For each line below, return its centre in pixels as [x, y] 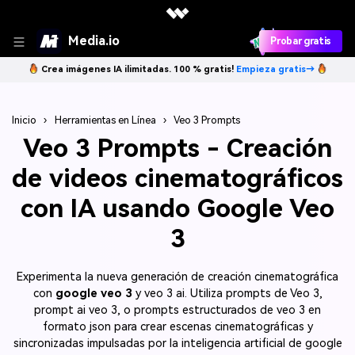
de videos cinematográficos [177, 178]
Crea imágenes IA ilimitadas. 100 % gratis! [138, 69]
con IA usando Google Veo [177, 208]
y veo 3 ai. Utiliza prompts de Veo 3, [227, 293]
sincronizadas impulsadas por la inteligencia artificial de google [177, 343]
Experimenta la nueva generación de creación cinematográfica [177, 277]
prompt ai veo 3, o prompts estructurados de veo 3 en [177, 310]
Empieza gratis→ [275, 69]
